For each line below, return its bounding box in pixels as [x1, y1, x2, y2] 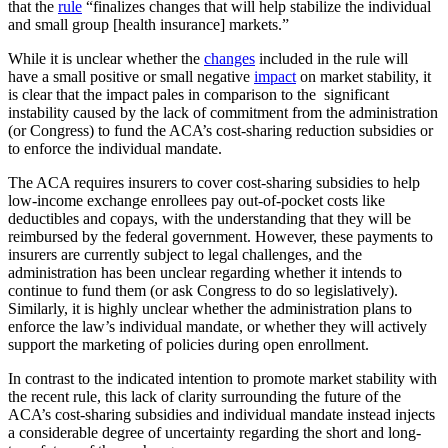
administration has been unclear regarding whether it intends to [8, 263, 402, 281]
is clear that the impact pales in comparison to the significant [8, 85, 389, 103]
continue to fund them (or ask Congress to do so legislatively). [8, 281, 398, 299]
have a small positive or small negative [8, 67, 254, 85]
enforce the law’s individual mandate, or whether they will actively [8, 317, 427, 335]
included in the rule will [255, 49, 408, 67]
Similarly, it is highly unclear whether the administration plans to [8, 299, 412, 317]
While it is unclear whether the [8, 49, 204, 67]
